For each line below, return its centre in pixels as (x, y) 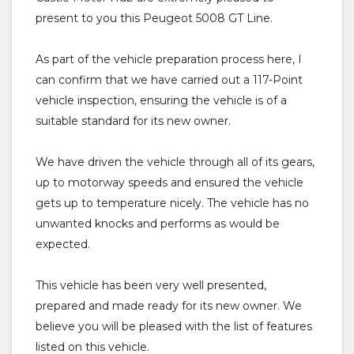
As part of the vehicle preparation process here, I (169, 59)
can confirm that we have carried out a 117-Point (169, 80)
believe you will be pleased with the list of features (174, 326)
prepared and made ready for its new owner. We (169, 306)
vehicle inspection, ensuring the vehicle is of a (161, 100)
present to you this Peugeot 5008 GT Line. (154, 18)
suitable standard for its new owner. (133, 121)
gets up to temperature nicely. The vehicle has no (172, 203)
